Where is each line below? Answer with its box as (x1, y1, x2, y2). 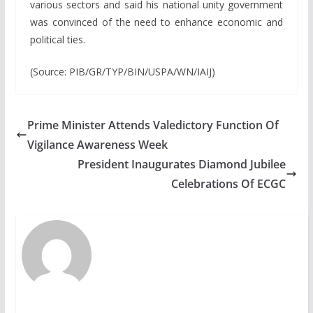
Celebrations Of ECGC (171, 176, 286, 191)
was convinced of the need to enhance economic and (29, 15, 284, 29)
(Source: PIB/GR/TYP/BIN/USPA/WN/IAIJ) (29, 65, 215, 78)
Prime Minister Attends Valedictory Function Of (27, 117, 279, 133)
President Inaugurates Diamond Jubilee (78, 156, 286, 172)
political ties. (29, 33, 85, 46)
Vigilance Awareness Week (27, 137, 168, 152)
